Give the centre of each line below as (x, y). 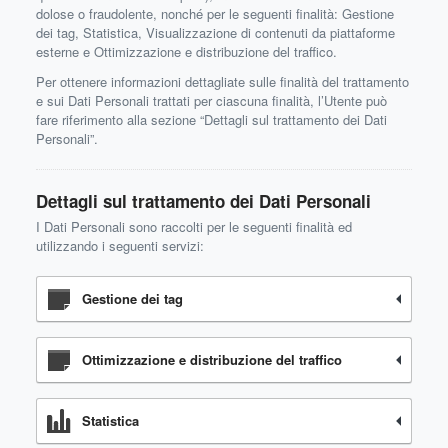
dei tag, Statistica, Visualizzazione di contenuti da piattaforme (215, 32)
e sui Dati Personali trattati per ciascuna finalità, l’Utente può (211, 100)
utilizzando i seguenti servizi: (120, 245)
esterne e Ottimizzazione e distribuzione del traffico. (186, 51)
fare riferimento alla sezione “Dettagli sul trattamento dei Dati (211, 119)
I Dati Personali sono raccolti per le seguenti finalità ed (194, 226)
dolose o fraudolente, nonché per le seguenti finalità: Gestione (215, 13)
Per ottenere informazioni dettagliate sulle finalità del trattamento (222, 81)
